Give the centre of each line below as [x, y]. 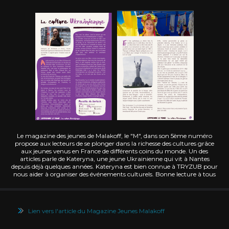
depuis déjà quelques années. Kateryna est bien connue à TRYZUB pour [114, 167]
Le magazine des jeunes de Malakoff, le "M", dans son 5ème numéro [114, 136]
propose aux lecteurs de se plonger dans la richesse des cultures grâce [114, 144]
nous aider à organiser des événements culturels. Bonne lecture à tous [114, 174]
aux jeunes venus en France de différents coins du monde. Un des [114, 151]
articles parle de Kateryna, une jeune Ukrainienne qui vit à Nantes [114, 159]
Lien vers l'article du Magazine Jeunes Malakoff [96, 211]
